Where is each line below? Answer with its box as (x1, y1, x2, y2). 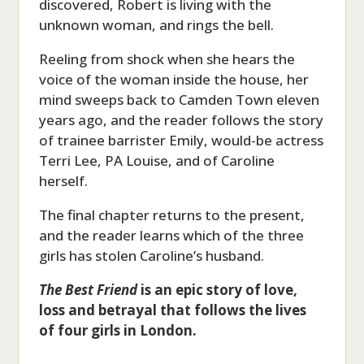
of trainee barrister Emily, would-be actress (39, 130, 324, 149)
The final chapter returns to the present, (39, 205, 305, 224)
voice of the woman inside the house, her (39, 69, 310, 89)
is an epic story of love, (137, 279, 298, 299)
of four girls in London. (39, 320, 197, 340)
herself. (39, 171, 89, 190)
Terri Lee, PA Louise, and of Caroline (39, 150, 275, 170)
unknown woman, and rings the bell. (39, 15, 275, 34)
